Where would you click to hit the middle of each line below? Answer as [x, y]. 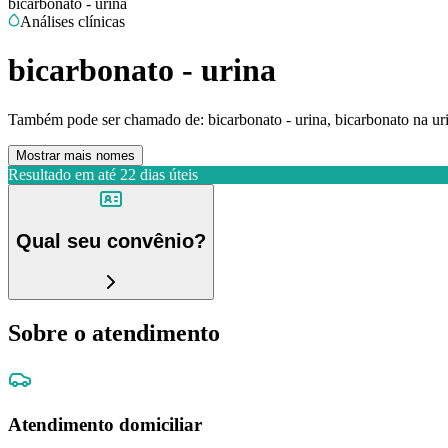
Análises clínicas [72, 21]
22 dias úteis [159, 174]
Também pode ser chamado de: [106, 119]
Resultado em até [62, 174]
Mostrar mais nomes [75, 155]
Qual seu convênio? [111, 241]
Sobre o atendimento [114, 332]
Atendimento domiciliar [105, 424]
